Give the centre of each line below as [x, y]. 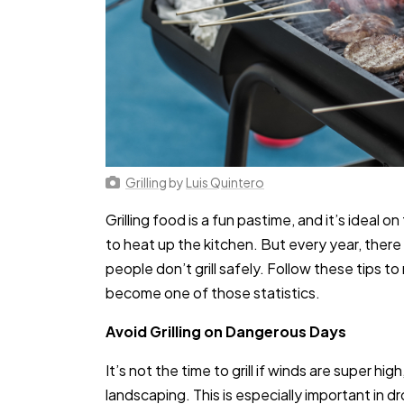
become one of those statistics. [213, 293]
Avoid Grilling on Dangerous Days [226, 332]
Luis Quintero [225, 183]
